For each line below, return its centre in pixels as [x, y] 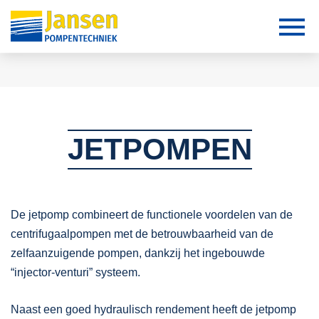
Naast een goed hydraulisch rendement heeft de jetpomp [153, 309]
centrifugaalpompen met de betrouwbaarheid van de [142, 234]
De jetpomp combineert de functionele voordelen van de [152, 215]
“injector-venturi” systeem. [75, 272]
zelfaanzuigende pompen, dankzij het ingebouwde [138, 253]
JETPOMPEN [159, 149]
